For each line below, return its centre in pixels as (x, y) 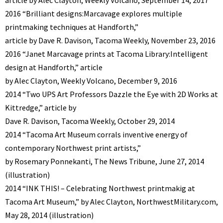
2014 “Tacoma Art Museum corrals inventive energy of (96, 134)
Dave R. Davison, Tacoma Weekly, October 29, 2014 (90, 121)
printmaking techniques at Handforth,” (72, 27)
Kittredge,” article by (41, 107)
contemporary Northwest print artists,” (73, 148)
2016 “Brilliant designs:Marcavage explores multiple (94, 13)
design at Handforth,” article (54, 67)
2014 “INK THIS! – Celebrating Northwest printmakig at (100, 188)
